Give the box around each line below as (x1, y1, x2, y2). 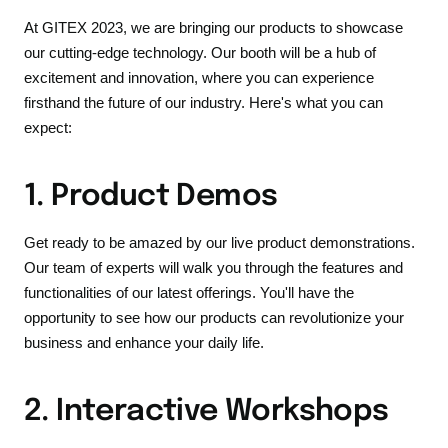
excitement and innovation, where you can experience (24, 69, 374, 87)
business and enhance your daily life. (24, 334, 264, 352)
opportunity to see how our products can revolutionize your (24, 309, 404, 327)
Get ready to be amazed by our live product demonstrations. (24, 234, 415, 252)
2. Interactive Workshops (24, 396, 389, 428)
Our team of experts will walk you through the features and (24, 259, 403, 277)
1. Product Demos (24, 181, 278, 213)
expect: (24, 119, 72, 137)
